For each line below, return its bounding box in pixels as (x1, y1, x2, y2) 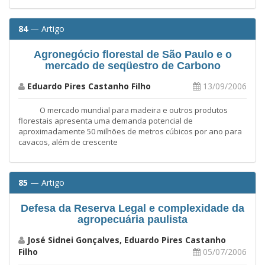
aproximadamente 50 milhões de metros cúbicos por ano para (18, 125, 242, 137)
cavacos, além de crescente (18, 136, 118, 147)
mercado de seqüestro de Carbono (44, 59, 221, 72)
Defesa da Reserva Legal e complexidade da (21, 202, 244, 214)
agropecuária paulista (77, 213, 188, 225)
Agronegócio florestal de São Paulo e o (33, 48, 232, 60)
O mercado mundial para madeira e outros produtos (18, 104, 228, 115)
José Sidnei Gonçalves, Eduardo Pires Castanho (27, 234, 226, 245)
